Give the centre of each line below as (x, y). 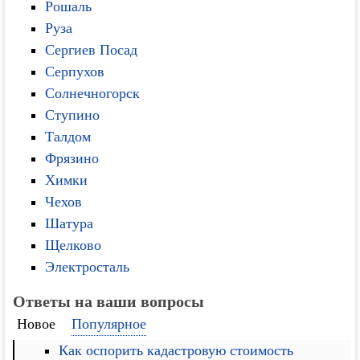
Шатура (70, 223)
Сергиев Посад (92, 50)
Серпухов (75, 72)
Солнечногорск (93, 93)
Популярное (109, 323)
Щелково (74, 245)
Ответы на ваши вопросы (109, 301)
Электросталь (88, 267)
